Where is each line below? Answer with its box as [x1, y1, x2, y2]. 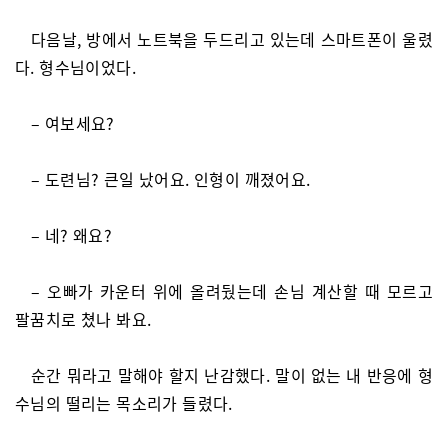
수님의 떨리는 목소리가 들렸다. [15, 391, 233, 415]
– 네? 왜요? [31, 223, 113, 247]
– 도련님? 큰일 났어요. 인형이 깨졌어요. [31, 167, 311, 191]
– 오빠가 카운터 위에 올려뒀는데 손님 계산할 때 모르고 [31, 279, 433, 303]
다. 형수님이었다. [15, 55, 137, 79]
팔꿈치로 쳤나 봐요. [15, 307, 152, 331]
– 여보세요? [31, 111, 115, 135]
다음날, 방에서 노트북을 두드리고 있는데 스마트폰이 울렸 [31, 27, 433, 51]
